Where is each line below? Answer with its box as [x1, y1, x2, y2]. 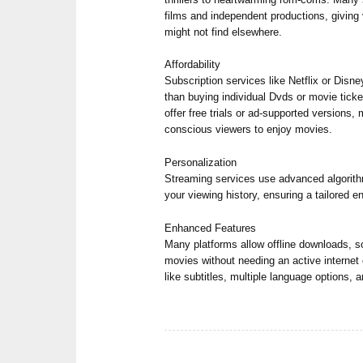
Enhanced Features [164, 222, 257, 235]
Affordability [164, 58, 221, 71]
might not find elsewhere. [164, 25, 283, 38]
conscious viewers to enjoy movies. [164, 123, 333, 136]
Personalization [164, 156, 237, 169]
